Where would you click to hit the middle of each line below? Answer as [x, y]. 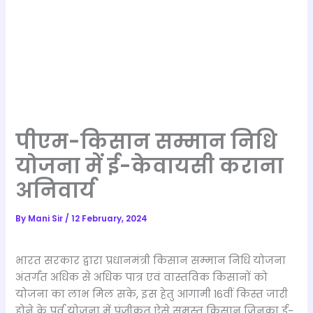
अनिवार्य [56, 191]
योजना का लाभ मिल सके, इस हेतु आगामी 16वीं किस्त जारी [152, 294]
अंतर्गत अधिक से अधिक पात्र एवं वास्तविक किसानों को [142, 277]
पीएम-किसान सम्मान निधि [146, 142]
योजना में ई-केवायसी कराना [150, 166]
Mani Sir [47, 219]
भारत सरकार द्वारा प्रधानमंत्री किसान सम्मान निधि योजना [151, 260]
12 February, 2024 [110, 219]
